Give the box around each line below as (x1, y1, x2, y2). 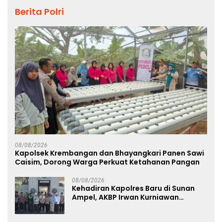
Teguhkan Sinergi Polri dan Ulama (72, 201, 194, 212)
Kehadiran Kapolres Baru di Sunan (72, 183, 195, 194)
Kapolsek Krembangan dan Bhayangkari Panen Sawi (15, 148, 204, 159)
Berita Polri (15, 5, 64, 18)
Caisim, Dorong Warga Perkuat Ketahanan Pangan (15, 157, 200, 167)
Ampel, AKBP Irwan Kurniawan (72, 192, 179, 203)
